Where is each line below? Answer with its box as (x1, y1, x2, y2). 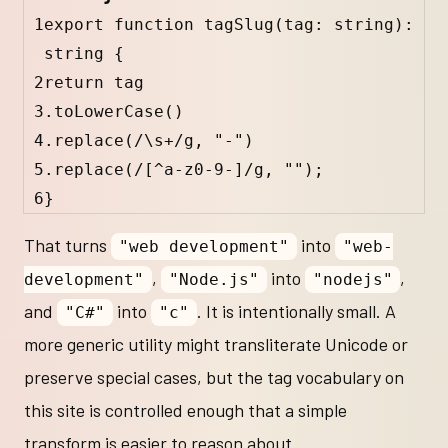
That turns (24, 234, 111, 257)
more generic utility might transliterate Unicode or (24, 333, 408, 356)
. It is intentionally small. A (196, 300, 396, 323)
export (44, 15, 104, 35)
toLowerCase (54, 102, 164, 122)
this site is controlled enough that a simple (24, 399, 347, 422)
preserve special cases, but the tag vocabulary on (24, 366, 404, 389)
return (44, 73, 104, 93)
